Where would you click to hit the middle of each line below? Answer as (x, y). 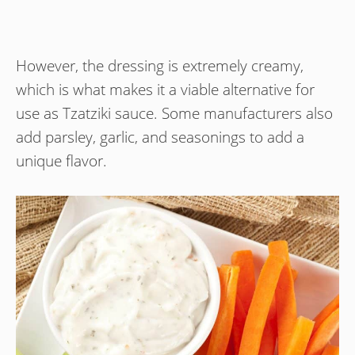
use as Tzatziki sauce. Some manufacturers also (174, 114)
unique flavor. (61, 161)
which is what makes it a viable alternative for (165, 90)
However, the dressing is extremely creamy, (160, 66)
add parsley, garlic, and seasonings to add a (160, 137)
